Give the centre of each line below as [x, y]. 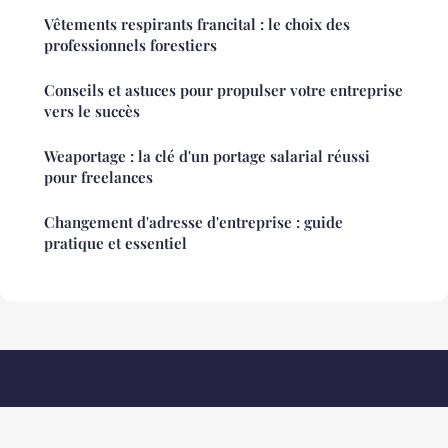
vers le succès [92, 111]
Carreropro [76, 415]
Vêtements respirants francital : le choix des [197, 24]
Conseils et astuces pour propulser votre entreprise [223, 90]
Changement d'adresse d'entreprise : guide [193, 222]
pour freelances [98, 177]
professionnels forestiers [130, 45]
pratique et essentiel [115, 243]
